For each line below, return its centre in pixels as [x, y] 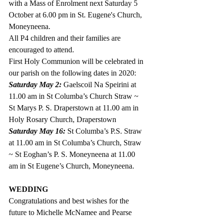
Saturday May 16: [38, 131]
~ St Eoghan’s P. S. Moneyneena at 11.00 [73, 154]
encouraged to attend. [41, 49]
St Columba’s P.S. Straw [106, 131]
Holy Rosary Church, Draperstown [62, 119]
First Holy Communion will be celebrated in [77, 61]
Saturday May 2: [35, 84]
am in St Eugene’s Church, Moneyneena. [71, 166]
